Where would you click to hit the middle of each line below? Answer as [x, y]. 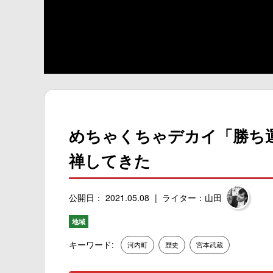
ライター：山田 [192, 197]
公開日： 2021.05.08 [109, 197]
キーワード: [91, 245]
